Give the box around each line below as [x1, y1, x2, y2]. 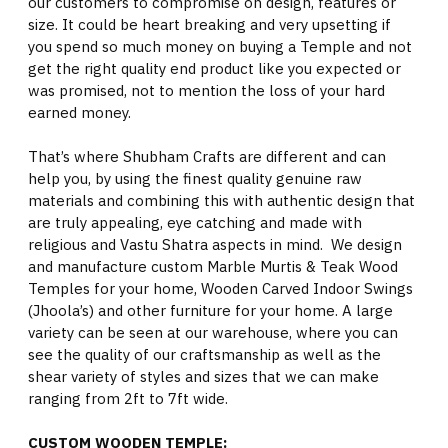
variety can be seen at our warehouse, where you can [28, 323, 398, 342]
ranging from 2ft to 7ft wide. [28, 389, 228, 408]
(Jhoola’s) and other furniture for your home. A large [28, 301, 393, 320]
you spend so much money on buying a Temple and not [28, 37, 412, 56]
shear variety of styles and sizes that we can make [28, 367, 379, 386]
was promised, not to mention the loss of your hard [28, 81, 385, 100]
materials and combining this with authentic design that [28, 191, 415, 210]
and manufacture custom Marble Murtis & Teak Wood [28, 257, 398, 276]
